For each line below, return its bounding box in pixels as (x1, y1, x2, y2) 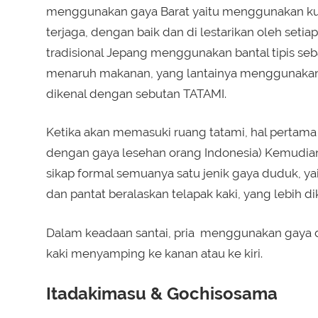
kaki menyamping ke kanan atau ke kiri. (45, 246, 263, 261)
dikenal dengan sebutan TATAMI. (45, 86, 226, 101)
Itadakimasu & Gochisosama (45, 283, 278, 305)
